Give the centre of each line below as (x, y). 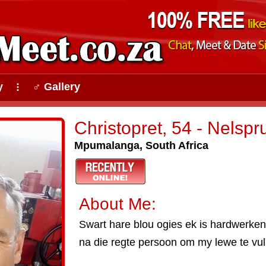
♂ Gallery (56, 87)
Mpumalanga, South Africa (141, 145)
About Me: (118, 204)
